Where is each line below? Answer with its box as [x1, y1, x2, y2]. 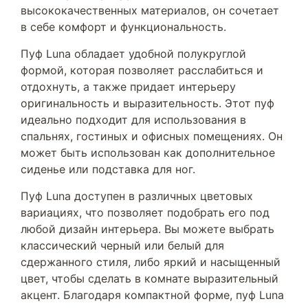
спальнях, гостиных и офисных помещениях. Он [21, 129, 283, 143]
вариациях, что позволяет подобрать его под [21, 206, 269, 219]
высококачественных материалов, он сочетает [21, 3, 279, 17]
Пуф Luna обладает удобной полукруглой [21, 47, 246, 60]
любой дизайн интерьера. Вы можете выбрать [21, 222, 274, 236]
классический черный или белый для [21, 239, 224, 252]
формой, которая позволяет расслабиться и [21, 63, 263, 77]
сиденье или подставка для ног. [21, 162, 195, 176]
